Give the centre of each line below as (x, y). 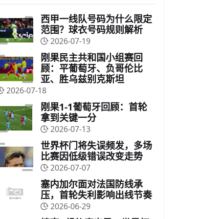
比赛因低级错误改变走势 (92, 156)
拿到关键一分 (68, 118)
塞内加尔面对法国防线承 (92, 184)
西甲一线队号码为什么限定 (96, 19)
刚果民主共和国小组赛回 (92, 58)
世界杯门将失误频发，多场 (96, 146)
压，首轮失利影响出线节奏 (96, 195)
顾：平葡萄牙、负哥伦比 (92, 68)
